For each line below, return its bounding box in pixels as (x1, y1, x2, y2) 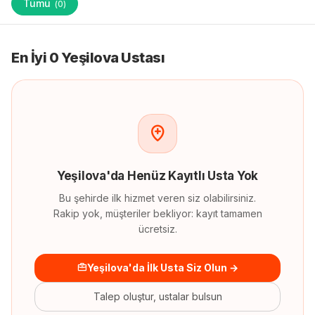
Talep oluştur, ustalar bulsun (93, 290, 222, 302)
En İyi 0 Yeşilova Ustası (11, 49, 165, 66)
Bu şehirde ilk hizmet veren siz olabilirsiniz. (59, 192, 256, 204)
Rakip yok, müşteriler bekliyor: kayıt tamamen (53, 207, 262, 219)
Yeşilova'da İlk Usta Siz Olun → (86, 262, 238, 274)
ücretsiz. (138, 223, 177, 235)
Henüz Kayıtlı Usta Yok (124, 169, 259, 183)
